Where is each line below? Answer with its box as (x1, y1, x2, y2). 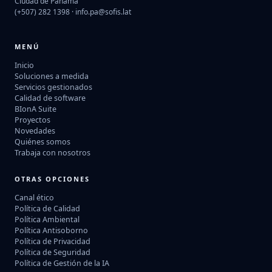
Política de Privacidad (15, 236, 90, 247)
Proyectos (15, 115, 50, 126)
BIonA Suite (15, 104, 56, 115)
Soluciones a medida (15, 71, 89, 82)
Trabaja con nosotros (15, 148, 90, 158)
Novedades (15, 126, 55, 137)
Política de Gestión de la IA (15, 258, 109, 269)
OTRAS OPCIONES (15, 174, 90, 184)
